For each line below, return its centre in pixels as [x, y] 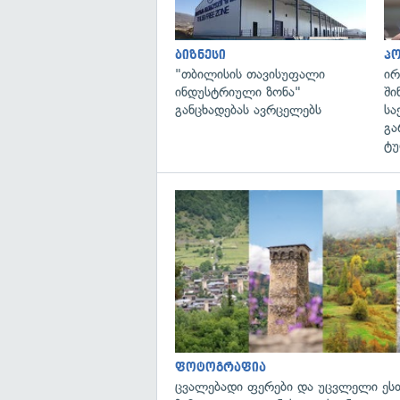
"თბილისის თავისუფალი [250, 74]
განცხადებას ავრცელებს [248, 109]
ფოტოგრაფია [221, 367]
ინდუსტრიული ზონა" [238, 92]
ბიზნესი [200, 54]
